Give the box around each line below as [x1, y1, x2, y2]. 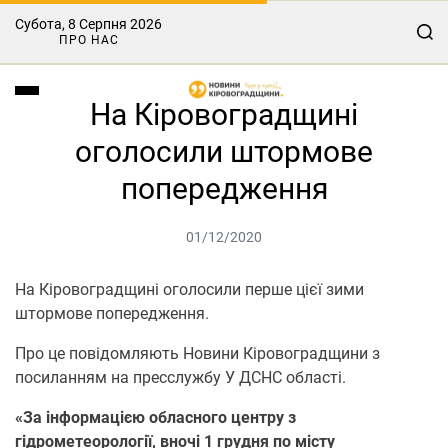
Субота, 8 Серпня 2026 [15, 16, 162, 32]
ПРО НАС [58, 33, 119, 47]
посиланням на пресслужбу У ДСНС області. [15, 368, 346, 387]
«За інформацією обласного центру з [15, 408, 296, 427]
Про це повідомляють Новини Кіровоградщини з [15, 344, 380, 363]
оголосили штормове [75, 134, 373, 169]
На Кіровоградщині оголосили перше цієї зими [15, 280, 364, 299]
